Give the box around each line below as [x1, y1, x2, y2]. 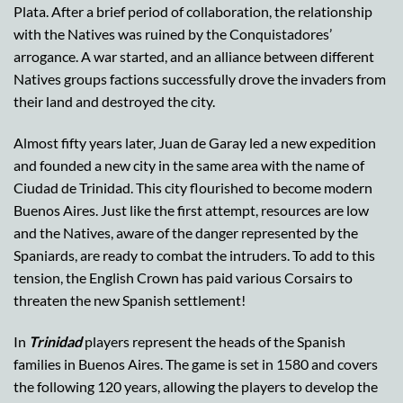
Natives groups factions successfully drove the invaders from [13, 70, 386, 88]
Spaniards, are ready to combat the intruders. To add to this [13, 246, 375, 264]
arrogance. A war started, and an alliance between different [13, 48, 374, 66]
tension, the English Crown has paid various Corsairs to [13, 268, 353, 286]
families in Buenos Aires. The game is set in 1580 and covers [13, 354, 378, 372]
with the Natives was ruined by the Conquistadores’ [13, 25, 332, 43]
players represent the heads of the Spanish [82, 332, 345, 350]
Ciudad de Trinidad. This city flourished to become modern [13, 178, 372, 196]
